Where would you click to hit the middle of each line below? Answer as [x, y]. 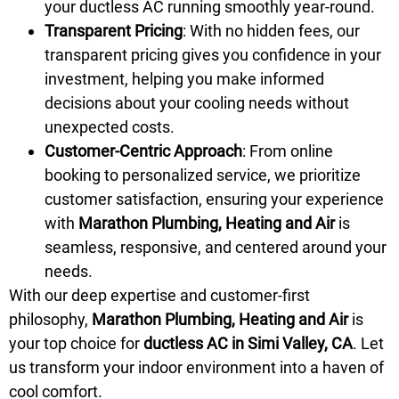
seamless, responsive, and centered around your [216, 247]
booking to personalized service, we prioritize [203, 175]
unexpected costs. [110, 126]
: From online [288, 151]
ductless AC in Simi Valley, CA [248, 343]
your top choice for [76, 343]
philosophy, [50, 319]
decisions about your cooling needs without [197, 102]
